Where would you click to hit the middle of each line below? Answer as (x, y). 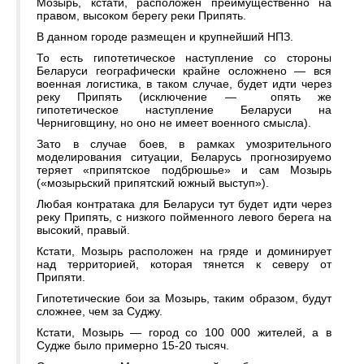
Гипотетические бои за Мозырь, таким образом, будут (184, 299)
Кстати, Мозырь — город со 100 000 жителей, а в (184, 333)
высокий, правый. (83, 230)
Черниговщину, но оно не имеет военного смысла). (174, 123)
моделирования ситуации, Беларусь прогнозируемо (184, 157)
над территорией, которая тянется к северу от (184, 264)
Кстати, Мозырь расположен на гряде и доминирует (184, 251)
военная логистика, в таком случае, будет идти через (184, 84)
